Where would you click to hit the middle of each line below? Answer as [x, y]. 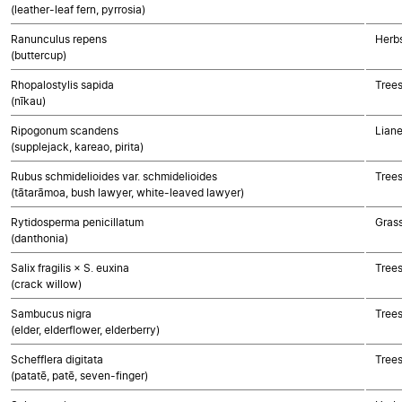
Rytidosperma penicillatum [77, 222]
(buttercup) [39, 55]
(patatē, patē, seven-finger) [79, 376]
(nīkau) [28, 101]
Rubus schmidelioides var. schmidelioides [114, 176]
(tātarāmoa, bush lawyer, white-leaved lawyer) [127, 192]
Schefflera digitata [57, 359]
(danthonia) [39, 238]
